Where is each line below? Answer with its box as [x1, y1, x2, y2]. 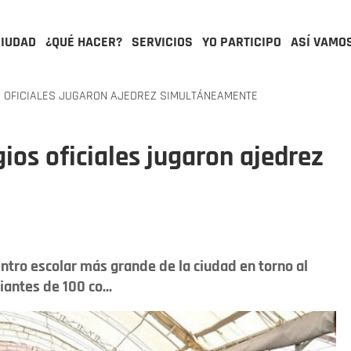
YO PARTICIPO [202, 33, 281, 51]
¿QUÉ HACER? [45, 33, 122, 51]
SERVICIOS [132, 33, 193, 51]
